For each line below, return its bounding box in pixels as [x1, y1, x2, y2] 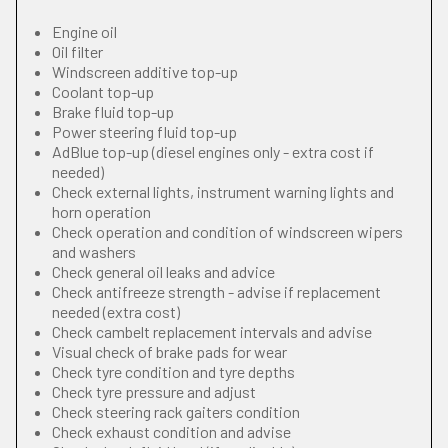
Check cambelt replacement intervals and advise [52, 322, 372, 341]
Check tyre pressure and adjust [52, 382, 256, 401]
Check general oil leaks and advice [52, 262, 275, 281]
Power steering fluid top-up [52, 122, 237, 141]
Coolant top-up [52, 82, 154, 101]
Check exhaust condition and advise [52, 422, 291, 441]
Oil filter [52, 42, 103, 61]
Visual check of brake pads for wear [52, 342, 287, 361]
